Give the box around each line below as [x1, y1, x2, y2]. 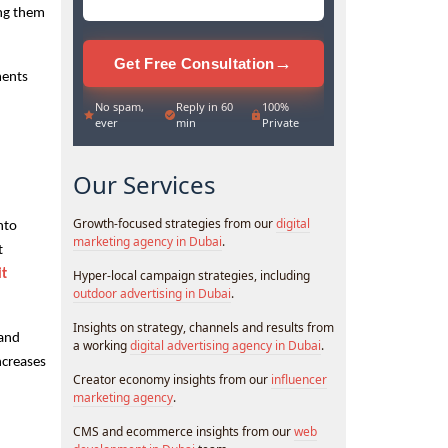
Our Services [73, 168, 216, 201]
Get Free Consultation [114, 54, 275, 72]
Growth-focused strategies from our [73, 215, 276, 232]
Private [262, 115, 300, 130]
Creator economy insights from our [73, 371, 271, 388]
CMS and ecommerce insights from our [73, 423, 294, 440]
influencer [271, 371, 327, 388]
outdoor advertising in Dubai [73, 285, 231, 302]
